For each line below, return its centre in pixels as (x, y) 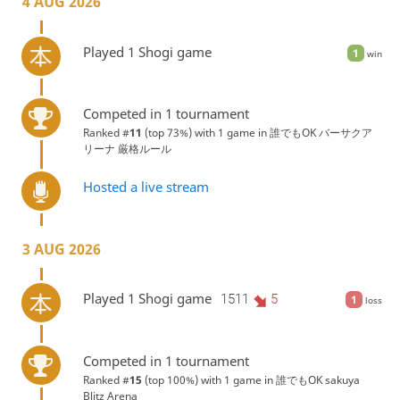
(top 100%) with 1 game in (208, 379)
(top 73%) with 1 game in (205, 133)
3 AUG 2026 (61, 249)
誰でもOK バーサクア (321, 133)
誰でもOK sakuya (317, 379)
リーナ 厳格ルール (127, 149)
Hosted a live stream (146, 186)
